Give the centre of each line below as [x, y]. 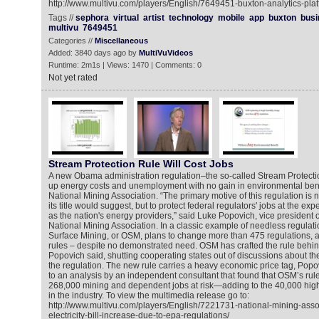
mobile [231, 18]
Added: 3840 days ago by [93, 53]
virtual [126, 18]
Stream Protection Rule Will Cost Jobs [141, 164]
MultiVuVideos [166, 53]
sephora [92, 18]
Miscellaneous [121, 41]
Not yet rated [73, 78]
